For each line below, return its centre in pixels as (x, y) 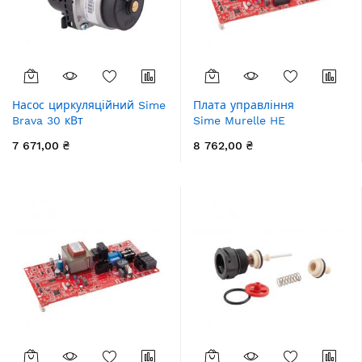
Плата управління (244, 105)
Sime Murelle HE (239, 120)
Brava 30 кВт (48, 120)
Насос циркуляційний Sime (89, 105)
